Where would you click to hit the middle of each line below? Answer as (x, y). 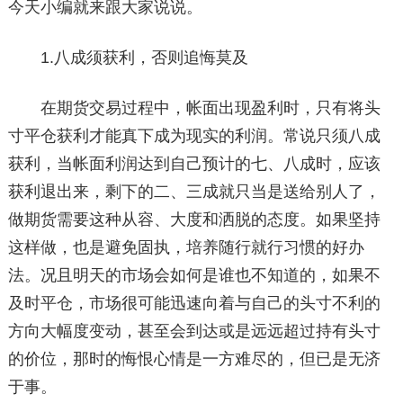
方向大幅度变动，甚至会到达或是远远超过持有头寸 (194, 331)
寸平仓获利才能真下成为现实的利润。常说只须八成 (194, 136)
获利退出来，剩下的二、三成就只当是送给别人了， (194, 192)
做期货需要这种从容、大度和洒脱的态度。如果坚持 (194, 219)
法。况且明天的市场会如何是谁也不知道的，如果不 (194, 275)
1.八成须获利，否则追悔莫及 (128, 58)
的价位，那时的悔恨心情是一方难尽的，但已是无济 (194, 359)
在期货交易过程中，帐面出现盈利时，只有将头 (194, 108)
